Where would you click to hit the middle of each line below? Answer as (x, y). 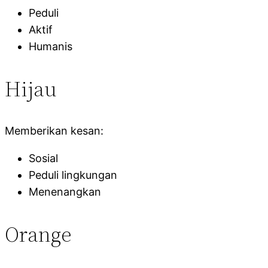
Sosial (43, 158)
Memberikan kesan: (54, 130)
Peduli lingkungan (73, 175)
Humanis (51, 46)
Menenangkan (65, 191)
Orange (38, 234)
